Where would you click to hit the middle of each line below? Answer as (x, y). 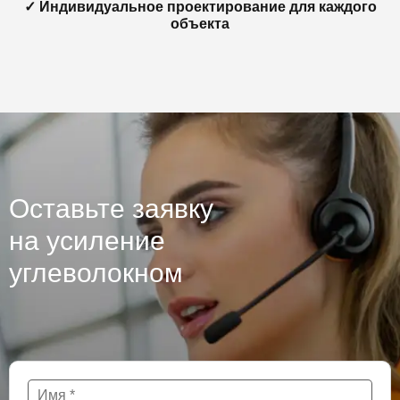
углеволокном (96, 272)
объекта (200, 23)
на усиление (87, 240)
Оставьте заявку (111, 208)
